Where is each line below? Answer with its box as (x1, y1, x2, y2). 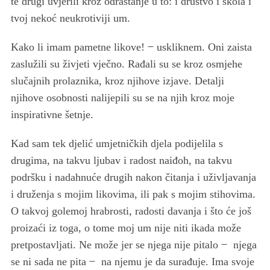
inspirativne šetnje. (10, 108, 93, 121)
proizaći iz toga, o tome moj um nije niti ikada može (10, 221, 241, 234)
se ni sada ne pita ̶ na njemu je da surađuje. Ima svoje (10, 255, 254, 268)
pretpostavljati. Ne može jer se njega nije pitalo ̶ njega (10, 238, 257, 251)
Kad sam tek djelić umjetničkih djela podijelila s (10, 137, 223, 149)
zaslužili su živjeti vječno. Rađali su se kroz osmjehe (10, 57, 242, 70)
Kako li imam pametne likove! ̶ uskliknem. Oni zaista (10, 40, 252, 53)
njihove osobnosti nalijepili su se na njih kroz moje (10, 91, 234, 104)
